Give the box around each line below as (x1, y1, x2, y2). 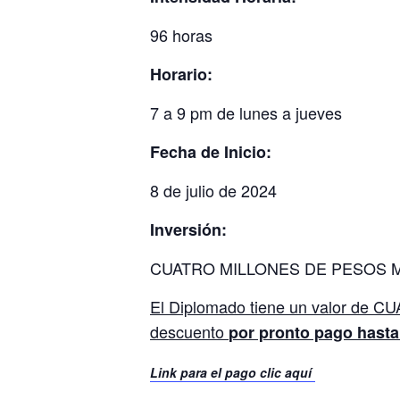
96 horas (150, 23, 212, 46)
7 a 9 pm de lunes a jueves (150, 101, 342, 124)
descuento (150, 320, 229, 343)
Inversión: (150, 218, 236, 241)
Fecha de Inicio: (150, 140, 280, 163)
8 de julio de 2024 (150, 179, 277, 202)
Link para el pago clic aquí (150, 363, 315, 381)
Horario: (150, 62, 221, 86)
